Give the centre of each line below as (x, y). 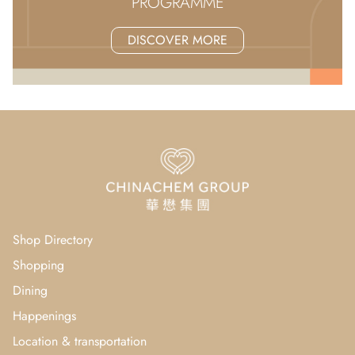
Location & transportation (80, 341)
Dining (30, 290)
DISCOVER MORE (177, 40)
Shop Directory (53, 239)
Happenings (44, 315)
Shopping (38, 265)
